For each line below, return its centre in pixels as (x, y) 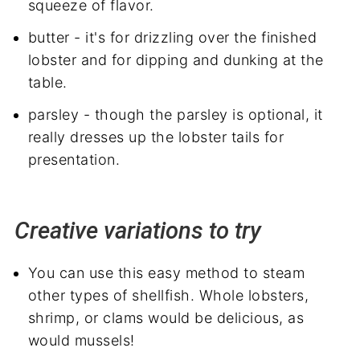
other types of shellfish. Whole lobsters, (168, 295)
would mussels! (81, 340)
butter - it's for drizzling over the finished (172, 37)
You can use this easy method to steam (166, 273)
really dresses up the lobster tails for (156, 137)
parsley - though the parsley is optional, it (175, 115)
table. (47, 82)
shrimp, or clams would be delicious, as (166, 318)
